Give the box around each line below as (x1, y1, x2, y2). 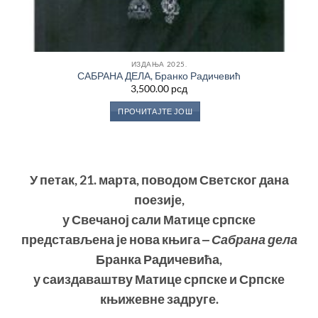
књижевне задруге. (99, 291, 219, 307)
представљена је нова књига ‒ (21, 231, 212, 247)
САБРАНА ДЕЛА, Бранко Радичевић (77, 70, 241, 82)
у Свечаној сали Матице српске (62, 212, 256, 227)
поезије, (133, 192, 185, 207)
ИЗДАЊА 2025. (131, 59, 187, 68)
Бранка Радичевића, (96, 251, 222, 267)
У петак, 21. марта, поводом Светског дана (29, 172, 289, 187)
